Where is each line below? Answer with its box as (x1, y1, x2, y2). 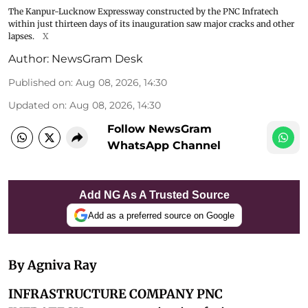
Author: (8, 52, 49, 66)
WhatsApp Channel (107, 139, 221, 153)
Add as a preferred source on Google (87, 210, 234, 221)
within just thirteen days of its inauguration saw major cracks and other (8, 19, 294, 30)
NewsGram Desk (52, 52, 143, 66)
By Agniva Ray (8, 257, 97, 274)
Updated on (8, 99, 65, 112)
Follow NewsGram (107, 122, 212, 136)
